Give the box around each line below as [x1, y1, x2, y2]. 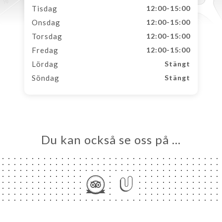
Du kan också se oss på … [41, 132, 181, 147]
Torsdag [32, 32, 62, 41]
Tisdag [32, 4, 57, 13]
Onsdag [32, 18, 60, 27]
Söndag [32, 73, 59, 82]
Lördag [32, 59, 58, 68]
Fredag [32, 46, 58, 55]
